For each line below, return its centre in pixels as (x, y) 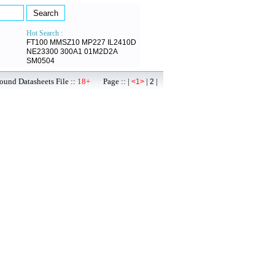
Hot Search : (45, 33)
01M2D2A (101, 52)
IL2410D (122, 42)
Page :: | (111, 81)
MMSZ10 (65, 42)
